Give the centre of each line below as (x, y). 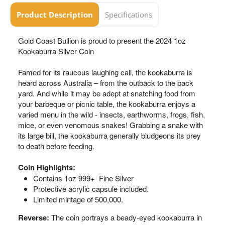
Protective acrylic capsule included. (91, 189)
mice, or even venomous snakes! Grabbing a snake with (110, 125)
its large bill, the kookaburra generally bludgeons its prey (109, 135)
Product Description (55, 15)
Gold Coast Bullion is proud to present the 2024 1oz (102, 40)
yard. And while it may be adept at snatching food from (107, 93)
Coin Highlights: (47, 167)
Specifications (129, 15)
